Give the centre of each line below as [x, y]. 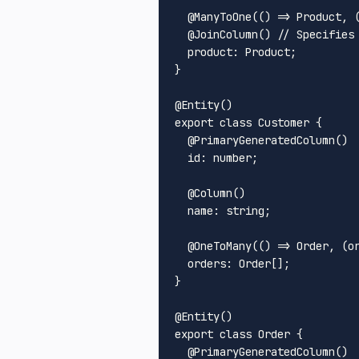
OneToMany [223, 246]
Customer [284, 122]
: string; [242, 210]
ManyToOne [223, 16]
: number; [229, 157]
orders [207, 263]
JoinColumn [226, 34]
